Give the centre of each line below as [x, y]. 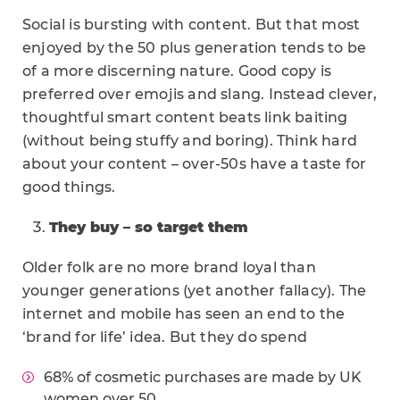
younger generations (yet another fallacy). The [195, 291]
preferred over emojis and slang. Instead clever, [200, 94]
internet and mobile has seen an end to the [184, 314]
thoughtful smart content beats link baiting [185, 117]
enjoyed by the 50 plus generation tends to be [195, 48]
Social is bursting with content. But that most [192, 25]
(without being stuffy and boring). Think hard [190, 141]
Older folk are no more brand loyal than [169, 267]
